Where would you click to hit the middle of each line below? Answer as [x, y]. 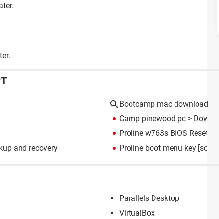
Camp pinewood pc [153, 119]
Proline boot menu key [158, 148]
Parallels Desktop [149, 198]
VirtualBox [137, 213]
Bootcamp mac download [164, 104]
